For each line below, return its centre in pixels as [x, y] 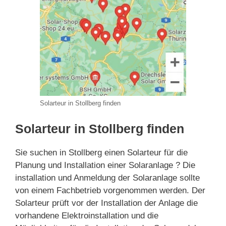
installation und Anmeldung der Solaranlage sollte [107, 178]
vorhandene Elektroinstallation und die [87, 215]
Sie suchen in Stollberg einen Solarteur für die [101, 152]
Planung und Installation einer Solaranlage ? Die [105, 165]
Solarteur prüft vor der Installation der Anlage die [106, 203]
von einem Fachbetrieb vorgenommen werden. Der [110, 190]
